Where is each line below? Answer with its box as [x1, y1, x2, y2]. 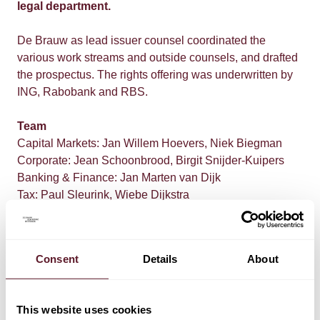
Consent [36, 252, 79, 265]
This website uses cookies [16, 303, 152, 316]
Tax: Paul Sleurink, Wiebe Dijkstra [17, 189, 189, 201]
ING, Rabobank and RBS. [17, 86, 148, 98]
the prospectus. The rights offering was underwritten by [17, 69, 293, 81]
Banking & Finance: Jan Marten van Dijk [17, 171, 221, 184]
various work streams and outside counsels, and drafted [17, 51, 298, 64]
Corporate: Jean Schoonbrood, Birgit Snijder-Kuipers [17, 154, 284, 166]
